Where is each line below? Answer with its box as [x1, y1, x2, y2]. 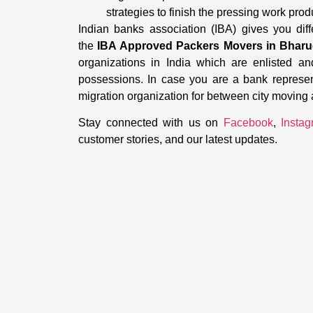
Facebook [223, 116, 273, 129]
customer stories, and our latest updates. [78, 133, 277, 145]
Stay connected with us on [78, 116, 224, 129]
